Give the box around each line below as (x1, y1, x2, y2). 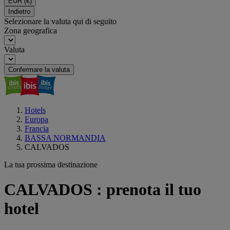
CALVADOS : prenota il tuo (4, 180, 201, 199)
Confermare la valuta (8, 66, 70, 73)
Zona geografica (4, 26, 57, 35)
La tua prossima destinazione (4, 160, 98, 169)
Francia (25, 124, 49, 133)
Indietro (8, 8, 30, 15)
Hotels (25, 106, 46, 114)
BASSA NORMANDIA (25, 133, 106, 142)
